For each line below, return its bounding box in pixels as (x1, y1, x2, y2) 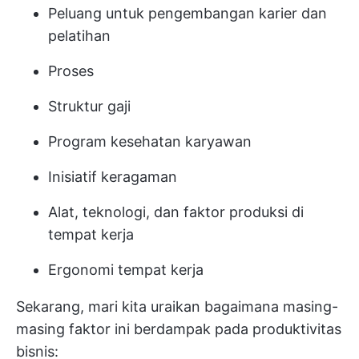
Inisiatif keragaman (48, 168, 177, 185)
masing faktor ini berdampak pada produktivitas (16, 321, 341, 337)
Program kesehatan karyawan (48, 133, 252, 150)
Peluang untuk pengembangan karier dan (48, 5, 327, 22)
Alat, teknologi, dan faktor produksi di (48, 204, 304, 220)
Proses (48, 63, 94, 79)
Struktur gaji (48, 98, 131, 115)
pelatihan (48, 27, 111, 44)
